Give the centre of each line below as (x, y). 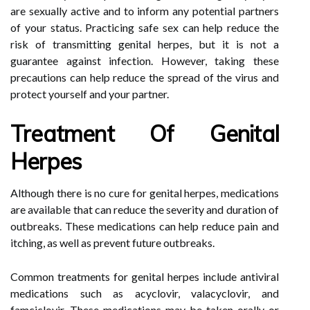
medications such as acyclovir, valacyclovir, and (145, 293)
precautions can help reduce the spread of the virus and (145, 77)
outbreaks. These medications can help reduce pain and (145, 226)
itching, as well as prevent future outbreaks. (112, 243)
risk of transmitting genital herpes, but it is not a (145, 44)
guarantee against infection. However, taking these (145, 61)
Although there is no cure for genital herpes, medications (145, 193)
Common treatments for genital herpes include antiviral (145, 276)
